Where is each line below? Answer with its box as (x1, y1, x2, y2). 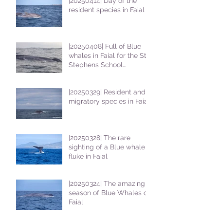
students (69, 70, 96, 78)
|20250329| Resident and (69, 88, 145, 96)
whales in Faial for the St (69, 52, 146, 60)
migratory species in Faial (69, 97, 150, 106)
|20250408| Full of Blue (69, 42, 141, 51)
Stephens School (69, 61, 123, 69)
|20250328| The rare (69, 134, 130, 142)
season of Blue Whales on (69, 189, 151, 197)
